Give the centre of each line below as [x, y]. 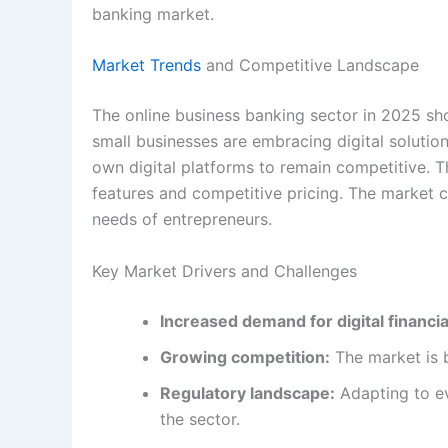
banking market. [153, 13]
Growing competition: [245, 356]
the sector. [200, 418]
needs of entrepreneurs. [182, 219]
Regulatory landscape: [247, 392]
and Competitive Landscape [310, 65]
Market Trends [146, 65]
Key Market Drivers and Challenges [224, 270]
